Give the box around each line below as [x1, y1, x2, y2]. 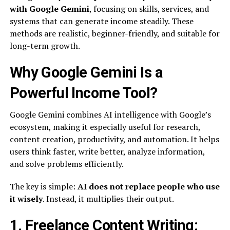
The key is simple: [9, 181, 78, 192]
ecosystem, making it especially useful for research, [9, 121, 200, 132]
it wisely [9, 193, 43, 204]
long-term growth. [9, 40, 80, 51]
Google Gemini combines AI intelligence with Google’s [9, 109, 211, 120]
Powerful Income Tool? [9, 84, 158, 102]
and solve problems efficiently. [9, 158, 124, 169]
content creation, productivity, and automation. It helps [9, 133, 219, 145]
